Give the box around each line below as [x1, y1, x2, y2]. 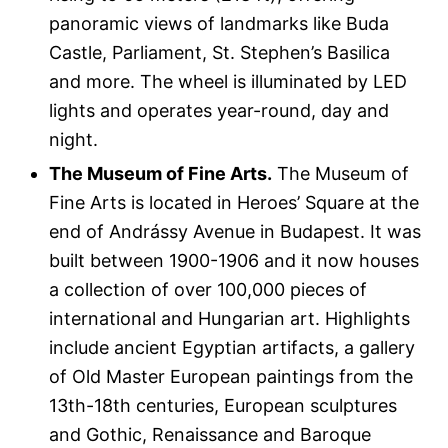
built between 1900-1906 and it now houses [49, 250, 420, 272]
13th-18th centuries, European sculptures [49, 395, 398, 417]
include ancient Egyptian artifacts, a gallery [49, 337, 416, 359]
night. [49, 129, 99, 151]
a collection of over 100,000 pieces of [49, 279, 368, 301]
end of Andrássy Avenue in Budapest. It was [49, 221, 422, 243]
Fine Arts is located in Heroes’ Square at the [49, 192, 420, 214]
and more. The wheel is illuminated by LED [49, 71, 408, 93]
